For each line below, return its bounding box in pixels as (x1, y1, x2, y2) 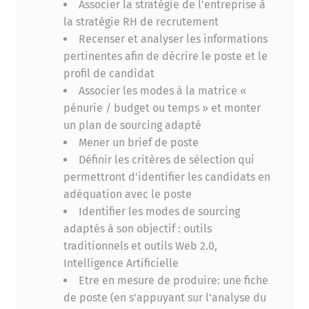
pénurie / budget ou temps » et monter (63, 101, 261, 115)
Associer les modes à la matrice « (79, 84, 247, 98)
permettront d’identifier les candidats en (63, 170, 271, 184)
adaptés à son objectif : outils (63, 222, 212, 236)
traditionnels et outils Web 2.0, (63, 239, 218, 253)
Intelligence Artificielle (63, 257, 179, 270)
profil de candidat (63, 67, 155, 81)
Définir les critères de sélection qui (79, 153, 255, 167)
